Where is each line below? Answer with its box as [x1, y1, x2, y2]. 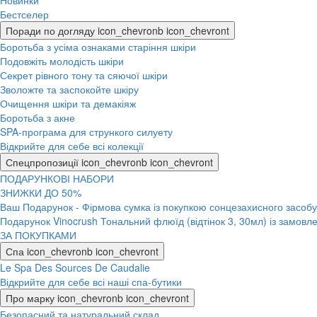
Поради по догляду [6, 23, 95, 38]
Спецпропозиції [6, 155, 79, 169]
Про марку [6, 291, 54, 305]
